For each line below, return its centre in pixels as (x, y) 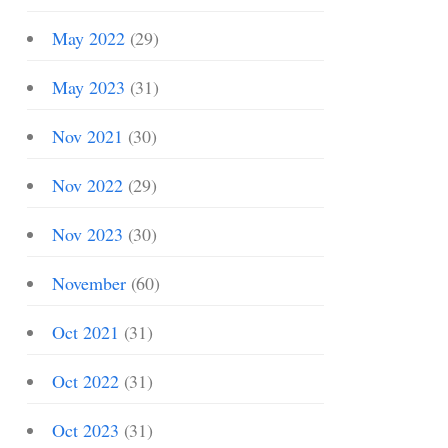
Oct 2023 (85, 430)
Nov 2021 (87, 136)
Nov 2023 (87, 234)
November (89, 283)
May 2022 (88, 38)
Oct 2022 (85, 381)
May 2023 (88, 87)
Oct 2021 (85, 332)
